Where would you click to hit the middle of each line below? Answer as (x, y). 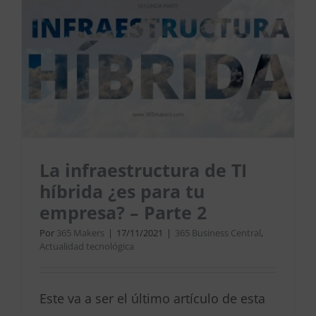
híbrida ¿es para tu (122, 192)
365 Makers (80, 233)
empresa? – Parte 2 (123, 213)
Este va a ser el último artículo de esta (152, 299)
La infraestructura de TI (143, 170)
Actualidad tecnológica (87, 247)
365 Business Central (218, 233)
